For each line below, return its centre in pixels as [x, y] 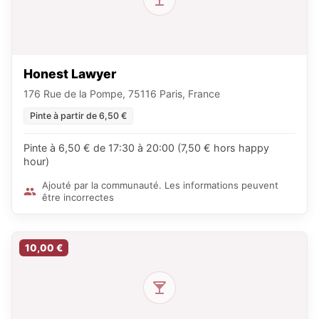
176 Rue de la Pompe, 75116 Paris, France [122, 94]
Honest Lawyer [70, 74]
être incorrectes [78, 197]
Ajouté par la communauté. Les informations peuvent [160, 185]
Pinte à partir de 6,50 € [78, 116]
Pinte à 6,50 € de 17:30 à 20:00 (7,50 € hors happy [146, 148]
